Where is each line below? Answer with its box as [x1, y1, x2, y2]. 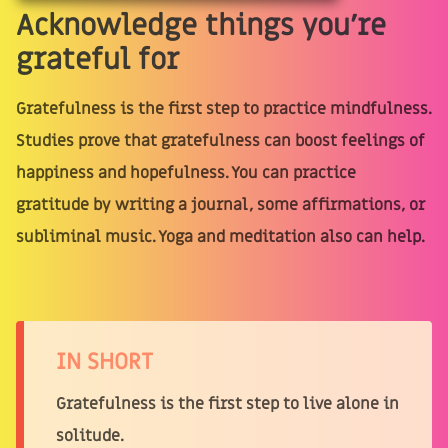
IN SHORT [56, 346, 153, 377]
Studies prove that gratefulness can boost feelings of [16, 130, 425, 153]
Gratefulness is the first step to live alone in [56, 392, 399, 415]
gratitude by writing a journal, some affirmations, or [16, 194, 425, 217]
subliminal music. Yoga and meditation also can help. [16, 226, 425, 249]
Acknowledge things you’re [16, 7, 386, 46]
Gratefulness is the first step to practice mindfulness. [16, 98, 432, 121]
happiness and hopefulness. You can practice [16, 162, 356, 185]
